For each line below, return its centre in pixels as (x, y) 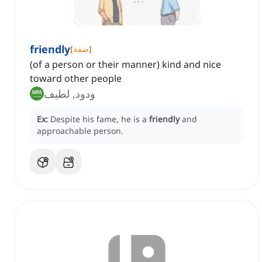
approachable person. (80, 131)
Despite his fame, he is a (100, 119)
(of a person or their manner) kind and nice (125, 65)
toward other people (76, 79)
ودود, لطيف (70, 94)
